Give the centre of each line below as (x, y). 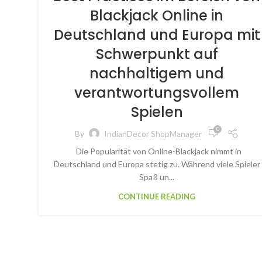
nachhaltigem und (157, 73)
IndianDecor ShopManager (153, 133)
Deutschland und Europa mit (157, 35)
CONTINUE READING (157, 196)
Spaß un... (157, 177)
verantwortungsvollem (157, 93)
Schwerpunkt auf (157, 54)
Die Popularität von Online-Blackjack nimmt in (157, 151)
